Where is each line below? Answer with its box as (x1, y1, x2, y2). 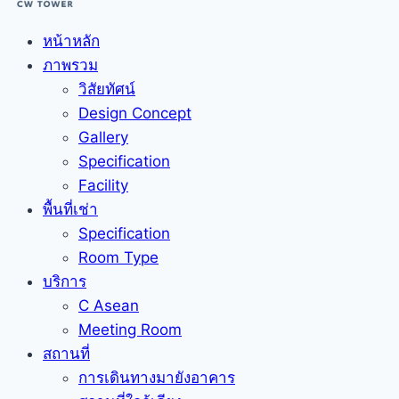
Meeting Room (78, 321, 182, 339)
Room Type (78, 248, 159, 267)
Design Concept (78, 104, 191, 123)
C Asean (78, 297, 139, 315)
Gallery (78, 128, 128, 147)
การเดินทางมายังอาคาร (78, 369, 235, 387)
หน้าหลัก (43, 32, 100, 51)
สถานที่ (43, 345, 90, 363)
